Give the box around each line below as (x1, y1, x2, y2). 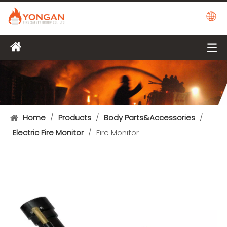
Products (58, 112, 91, 123)
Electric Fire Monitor (13, 127, 84, 138)
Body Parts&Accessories (104, 112, 195, 123)
